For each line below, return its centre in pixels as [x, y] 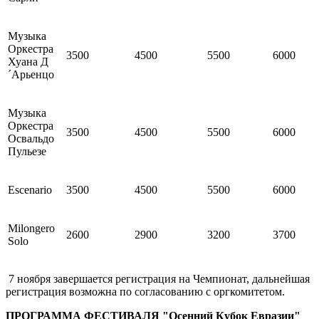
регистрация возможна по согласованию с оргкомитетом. [145, 292]
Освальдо [31, 139]
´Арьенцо [31, 75]
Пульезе [27, 152]
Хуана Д [28, 62]
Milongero [31, 229]
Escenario [30, 190]
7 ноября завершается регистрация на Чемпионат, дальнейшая [158, 279]
